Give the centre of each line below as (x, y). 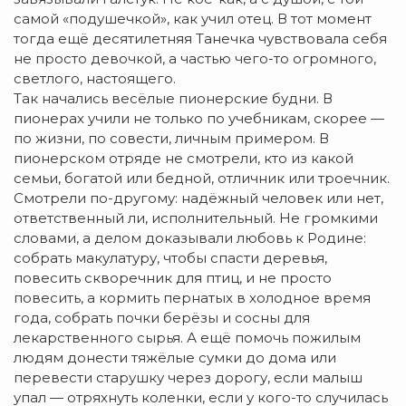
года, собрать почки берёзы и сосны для (162, 318)
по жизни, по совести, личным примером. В (171, 139)
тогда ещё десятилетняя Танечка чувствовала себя (200, 39)
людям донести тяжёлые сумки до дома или (175, 358)
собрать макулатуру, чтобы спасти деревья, (170, 258)
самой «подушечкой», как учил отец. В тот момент (193, 19)
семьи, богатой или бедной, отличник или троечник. (202, 179)
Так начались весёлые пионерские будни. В (173, 99)
